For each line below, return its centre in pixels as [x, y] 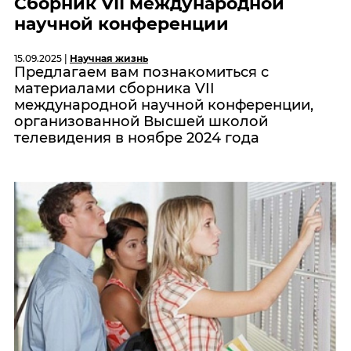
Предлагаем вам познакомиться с [141, 72]
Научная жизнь [109, 59]
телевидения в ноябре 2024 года [137, 138]
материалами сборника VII [114, 89]
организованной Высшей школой [141, 122]
